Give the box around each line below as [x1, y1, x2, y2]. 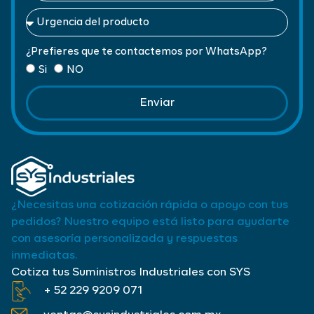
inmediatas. [11, 250, 78, 261]
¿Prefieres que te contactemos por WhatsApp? [26, 46, 267, 57]
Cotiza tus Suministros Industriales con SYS [11, 266, 250, 278]
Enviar [139, 97, 175, 109]
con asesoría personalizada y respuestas [11, 233, 238, 245]
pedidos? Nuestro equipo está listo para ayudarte [11, 216, 289, 228]
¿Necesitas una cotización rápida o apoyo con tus [11, 199, 288, 211]
